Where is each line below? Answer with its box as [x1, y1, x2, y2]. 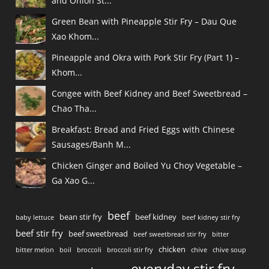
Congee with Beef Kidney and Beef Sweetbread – [52, 88, 248, 100]
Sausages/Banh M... [52, 139, 131, 151]
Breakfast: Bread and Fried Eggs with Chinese [52, 124, 235, 136]
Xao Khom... [52, 31, 100, 43]
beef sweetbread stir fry [133, 230, 207, 239]
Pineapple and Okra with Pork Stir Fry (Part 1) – [52, 52, 240, 64]
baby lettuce [16, 213, 55, 222]
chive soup [213, 246, 247, 255]
